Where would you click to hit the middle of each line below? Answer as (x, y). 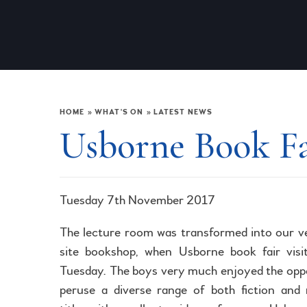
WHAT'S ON (119, 112)
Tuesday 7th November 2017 (137, 200)
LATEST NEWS (183, 112)
